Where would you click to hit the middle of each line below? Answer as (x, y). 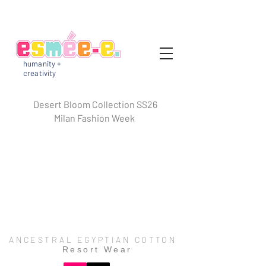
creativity (40, 73)
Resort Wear (95, 249)
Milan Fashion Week (95, 118)
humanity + (42, 64)
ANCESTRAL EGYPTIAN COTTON (95, 240)
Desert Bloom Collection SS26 (95, 104)
